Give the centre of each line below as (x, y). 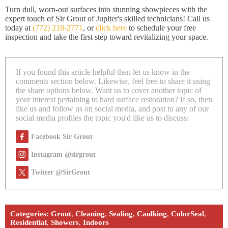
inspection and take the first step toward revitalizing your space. (107, 37)
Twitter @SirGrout (61, 172)
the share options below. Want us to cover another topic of (109, 90)
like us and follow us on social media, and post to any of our (112, 109)
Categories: (30, 214)
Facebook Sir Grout (62, 137)
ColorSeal (188, 214)
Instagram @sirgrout (63, 154)
